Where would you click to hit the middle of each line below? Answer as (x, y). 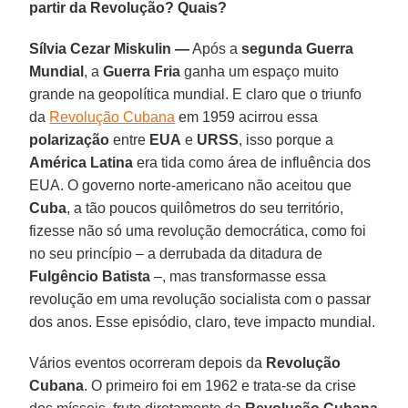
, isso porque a (286, 139)
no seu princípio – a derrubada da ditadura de (176, 253)
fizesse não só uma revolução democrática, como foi (198, 230)
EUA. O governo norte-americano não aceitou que (191, 185)
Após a (216, 48)
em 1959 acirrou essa (247, 117)
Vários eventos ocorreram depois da (148, 362)
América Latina (82, 162)
